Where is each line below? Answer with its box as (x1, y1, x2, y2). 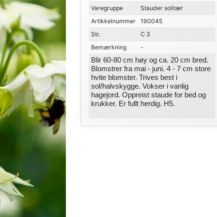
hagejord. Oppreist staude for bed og (91, 91, 206, 99)
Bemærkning (91, 44, 126, 51)
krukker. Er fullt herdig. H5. (91, 100, 175, 108)
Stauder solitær (140, 4, 183, 12)
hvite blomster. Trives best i (91, 74, 177, 81)
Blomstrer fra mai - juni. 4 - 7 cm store (91, 65, 211, 73)
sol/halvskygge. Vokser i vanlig (91, 82, 188, 90)
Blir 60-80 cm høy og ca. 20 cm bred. (91, 56, 208, 64)
